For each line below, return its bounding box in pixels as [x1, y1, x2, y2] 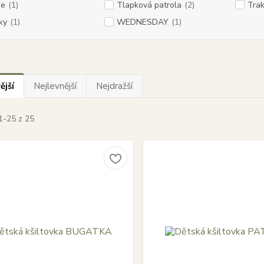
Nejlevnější [33, 80, 77, 92]
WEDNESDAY [116, 16, 169, 28]
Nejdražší [95, 80, 133, 92]
